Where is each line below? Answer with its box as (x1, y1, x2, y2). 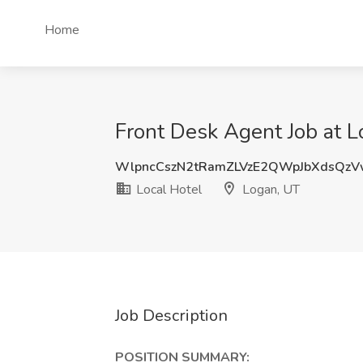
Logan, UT (239, 181, 300, 199)
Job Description (115, 305, 228, 327)
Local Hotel (133, 181, 202, 199)
